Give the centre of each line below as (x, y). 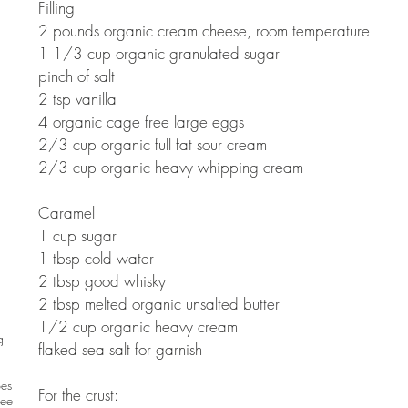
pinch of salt (79, 76)
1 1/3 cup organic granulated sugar (161, 53)
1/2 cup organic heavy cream (140, 326)
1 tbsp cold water (98, 258)
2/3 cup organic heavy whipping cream (173, 167)
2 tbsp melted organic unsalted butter (161, 304)
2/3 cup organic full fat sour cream (155, 144)
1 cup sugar (80, 235)
